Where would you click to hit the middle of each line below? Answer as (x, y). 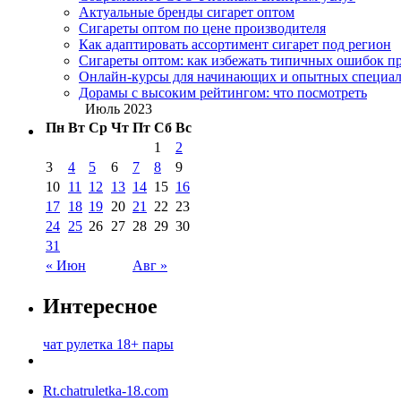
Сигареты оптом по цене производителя (202, 29)
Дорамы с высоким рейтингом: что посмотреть (223, 93)
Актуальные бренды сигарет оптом (187, 13)
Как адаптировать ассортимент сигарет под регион (235, 45)
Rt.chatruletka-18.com (106, 390)
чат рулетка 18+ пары (108, 344)
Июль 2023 (119, 109)
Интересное (100, 306)
